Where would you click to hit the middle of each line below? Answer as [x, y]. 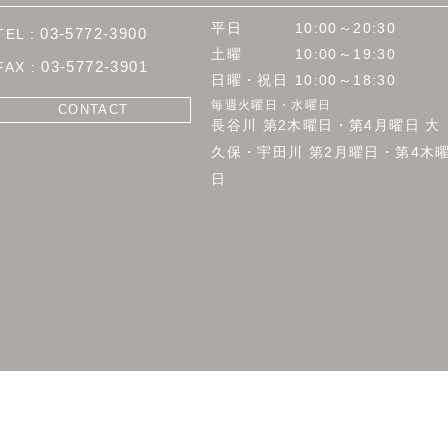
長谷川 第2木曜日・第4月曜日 [316, 125]
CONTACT [93, 110]
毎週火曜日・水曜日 [271, 105]
